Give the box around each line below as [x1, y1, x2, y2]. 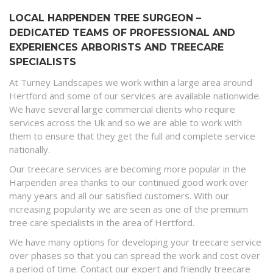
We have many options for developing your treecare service [9, 236, 261, 249]
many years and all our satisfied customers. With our [9, 190, 229, 202]
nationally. [9, 143, 50, 156]
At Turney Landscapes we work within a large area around [9, 76, 252, 89]
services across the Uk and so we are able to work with [9, 116, 242, 129]
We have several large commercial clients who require [9, 103, 235, 116]
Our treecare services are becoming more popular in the [9, 163, 246, 175]
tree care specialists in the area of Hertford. [9, 216, 194, 229]
